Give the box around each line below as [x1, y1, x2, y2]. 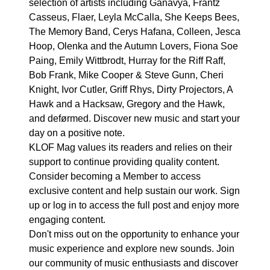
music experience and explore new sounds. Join [29, 243, 234, 254]
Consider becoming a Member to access [29, 171, 201, 181]
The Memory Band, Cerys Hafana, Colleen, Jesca [29, 26, 240, 37]
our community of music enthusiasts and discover [29, 257, 238, 268]
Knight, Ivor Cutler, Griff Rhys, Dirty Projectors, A [29, 84, 233, 95]
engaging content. [29, 214, 105, 225]
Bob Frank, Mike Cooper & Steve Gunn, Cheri [29, 69, 224, 80]
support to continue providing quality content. [29, 156, 219, 167]
